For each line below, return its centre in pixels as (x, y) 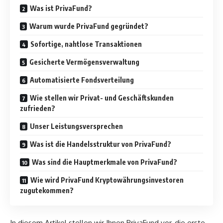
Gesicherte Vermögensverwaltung (84, 62)
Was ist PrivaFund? (61, 8)
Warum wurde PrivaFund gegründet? (89, 26)
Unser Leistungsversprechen (76, 126)
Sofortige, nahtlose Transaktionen (86, 44)
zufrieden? (38, 108)
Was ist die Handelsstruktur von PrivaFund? (101, 144)
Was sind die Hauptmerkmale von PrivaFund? (105, 162)
